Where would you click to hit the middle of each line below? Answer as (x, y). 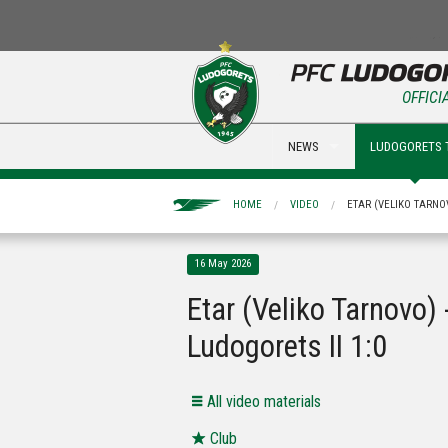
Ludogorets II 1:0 (287, 347)
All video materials (264, 402)
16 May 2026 (223, 264)
